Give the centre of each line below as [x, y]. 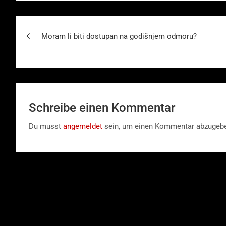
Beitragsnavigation [83, 25]
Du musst [46, 126]
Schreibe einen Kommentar [102, 108]
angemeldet [83, 126]
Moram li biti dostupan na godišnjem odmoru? [119, 36]
